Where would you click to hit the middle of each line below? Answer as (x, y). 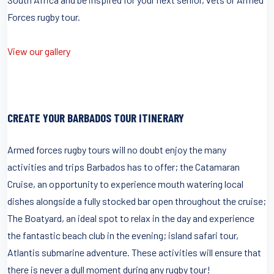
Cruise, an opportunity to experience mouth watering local (125, 183)
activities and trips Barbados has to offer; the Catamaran (124, 166)
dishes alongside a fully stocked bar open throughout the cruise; (137, 201)
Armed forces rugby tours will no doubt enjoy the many (117, 149)
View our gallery (39, 51)
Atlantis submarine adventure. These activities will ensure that (134, 252)
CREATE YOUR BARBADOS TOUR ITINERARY (96, 117)
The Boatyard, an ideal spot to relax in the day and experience (131, 218)
